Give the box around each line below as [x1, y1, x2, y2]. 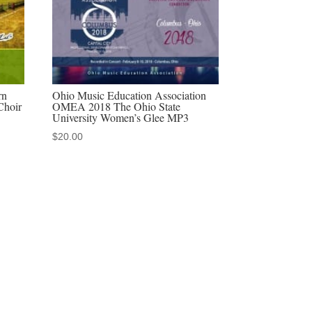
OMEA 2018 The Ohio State [52, 98, 181, 114]
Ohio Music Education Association [52, 87, 207, 102]
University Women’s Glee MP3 [52, 109, 189, 125]
